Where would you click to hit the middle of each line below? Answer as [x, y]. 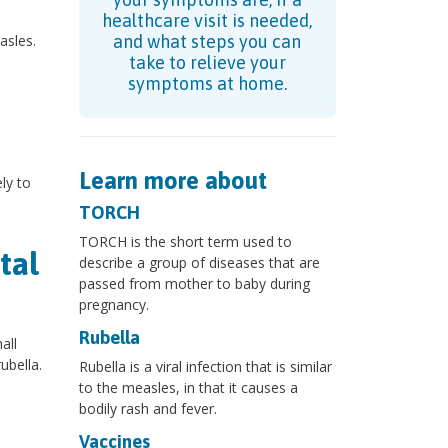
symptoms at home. [207, 84]
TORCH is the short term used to [185, 242]
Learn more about [172, 181]
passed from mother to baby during [194, 284]
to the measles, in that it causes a [188, 388]
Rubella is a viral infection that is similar [205, 367]
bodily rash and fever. [147, 409]
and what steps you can [207, 42]
